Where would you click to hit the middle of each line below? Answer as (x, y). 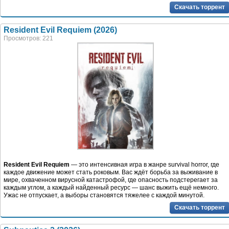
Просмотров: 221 (28, 39)
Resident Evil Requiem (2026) (60, 30)
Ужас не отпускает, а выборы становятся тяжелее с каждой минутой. (104, 196)
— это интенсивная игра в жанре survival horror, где (144, 165)
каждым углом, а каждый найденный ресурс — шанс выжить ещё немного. (111, 188)
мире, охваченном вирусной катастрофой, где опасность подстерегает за (111, 180)
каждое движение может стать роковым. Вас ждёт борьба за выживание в (111, 173)
